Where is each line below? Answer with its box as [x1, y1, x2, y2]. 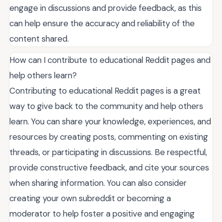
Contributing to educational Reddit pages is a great [9, 85, 201, 96]
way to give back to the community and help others [9, 100, 203, 111]
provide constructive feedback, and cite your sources [9, 162, 209, 173]
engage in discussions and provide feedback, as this [9, 2, 202, 13]
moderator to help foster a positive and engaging [9, 208, 195, 219]
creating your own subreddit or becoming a [9, 192, 171, 204]
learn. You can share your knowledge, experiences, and [9, 115, 211, 127]
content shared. [9, 33, 69, 44]
